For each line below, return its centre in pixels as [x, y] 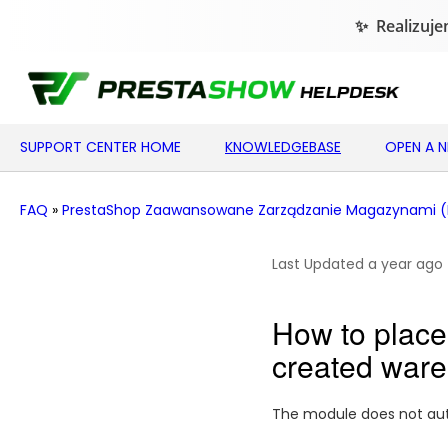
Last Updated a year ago [357, 263]
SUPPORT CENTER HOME [100, 147]
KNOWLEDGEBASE [283, 147]
